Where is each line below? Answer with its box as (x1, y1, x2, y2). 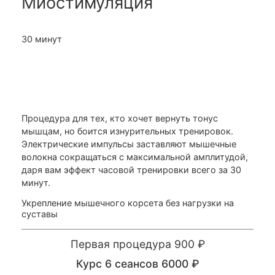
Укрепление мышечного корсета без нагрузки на (21, 198, 234, 209)
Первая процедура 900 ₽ (70, 238, 205, 251)
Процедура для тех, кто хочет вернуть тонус (21, 113, 218, 124)
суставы (21, 209, 58, 220)
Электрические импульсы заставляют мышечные (21, 139, 236, 150)
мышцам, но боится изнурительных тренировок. (21, 126, 233, 137)
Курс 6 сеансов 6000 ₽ (76, 257, 199, 271)
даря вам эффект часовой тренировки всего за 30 (21, 165, 241, 176)
